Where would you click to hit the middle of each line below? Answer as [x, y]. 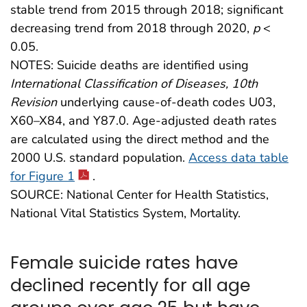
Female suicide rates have [124, 263]
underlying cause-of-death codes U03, [166, 102]
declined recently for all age [130, 285]
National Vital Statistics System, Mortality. [125, 213]
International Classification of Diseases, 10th [134, 83]
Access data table [238, 157]
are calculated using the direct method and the [140, 139]
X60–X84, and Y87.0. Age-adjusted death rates [144, 120]
